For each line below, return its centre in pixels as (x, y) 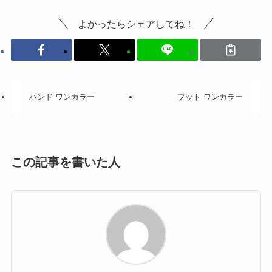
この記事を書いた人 (65, 162)
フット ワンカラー (210, 97)
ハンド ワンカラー (62, 97)
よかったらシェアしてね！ (136, 23)
